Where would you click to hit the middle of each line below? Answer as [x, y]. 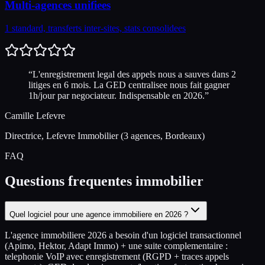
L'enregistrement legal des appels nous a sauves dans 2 [134, 74]
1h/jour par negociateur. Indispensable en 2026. [117, 95]
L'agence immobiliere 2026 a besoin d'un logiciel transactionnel [123, 235]
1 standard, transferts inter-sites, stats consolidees [95, 28]
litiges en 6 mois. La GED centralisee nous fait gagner [129, 85]
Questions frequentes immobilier [104, 181]
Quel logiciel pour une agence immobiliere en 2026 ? [99, 214]
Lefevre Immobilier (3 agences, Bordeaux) [125, 135]
